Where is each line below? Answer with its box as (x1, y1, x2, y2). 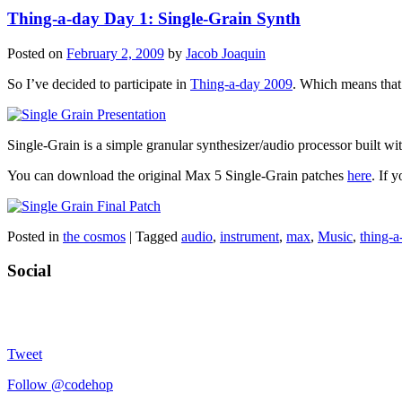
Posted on (7, 45, 66, 61)
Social (7, 261, 51, 281)
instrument (220, 228, 279, 244)
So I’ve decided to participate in (7, 75, 190, 92)
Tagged (135, 228, 178, 244)
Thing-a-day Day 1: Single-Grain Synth (7, 8, 301, 28)
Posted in (7, 228, 59, 244)
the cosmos (63, 228, 126, 244)
